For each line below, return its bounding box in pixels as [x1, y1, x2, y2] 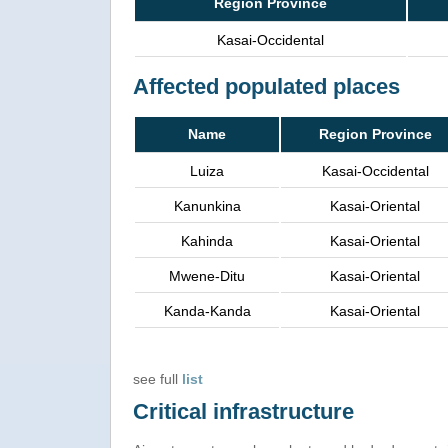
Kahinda [181, 233, 233, 249]
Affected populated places [133, 74, 400, 99]
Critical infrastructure [133, 399, 354, 424]
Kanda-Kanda [163, 303, 251, 319]
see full [133, 371, 182, 387]
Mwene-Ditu [169, 268, 245, 284]
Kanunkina [173, 198, 241, 214]
